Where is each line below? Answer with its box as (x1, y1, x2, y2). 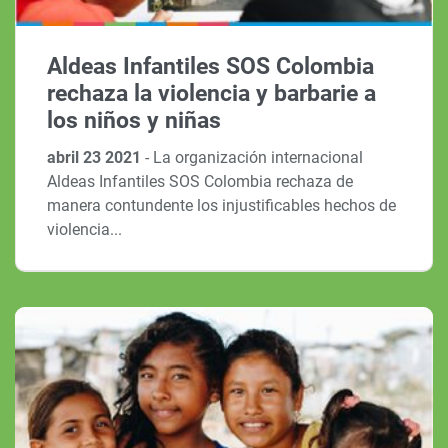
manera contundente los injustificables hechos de (47, 196, 397, 216)
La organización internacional (153, 148, 364, 168)
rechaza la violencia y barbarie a (47, 79, 377, 107)
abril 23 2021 (47, 148, 146, 168)
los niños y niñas (47, 106, 222, 134)
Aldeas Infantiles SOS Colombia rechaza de (47, 172, 354, 192)
